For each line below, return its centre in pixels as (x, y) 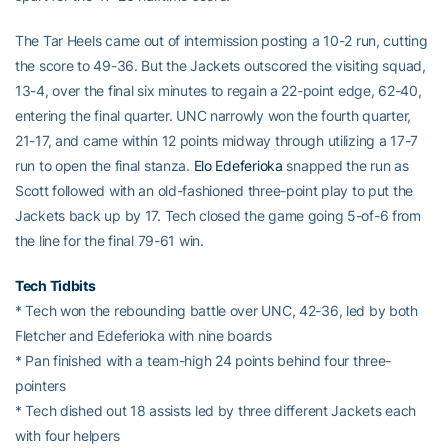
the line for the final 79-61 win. (109, 241)
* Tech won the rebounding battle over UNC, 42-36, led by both (216, 311)
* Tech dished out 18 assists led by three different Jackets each (216, 411)
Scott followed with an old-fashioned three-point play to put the (214, 191)
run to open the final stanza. (104, 166)
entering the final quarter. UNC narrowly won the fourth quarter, (213, 116)
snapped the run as (345, 166)
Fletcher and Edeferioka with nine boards (143, 336)
